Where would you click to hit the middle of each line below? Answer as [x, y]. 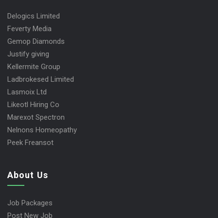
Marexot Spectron [36, 117]
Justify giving [28, 54]
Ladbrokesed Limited [41, 79]
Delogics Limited [34, 16]
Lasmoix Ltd [27, 92]
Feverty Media [29, 28]
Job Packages [30, 203]
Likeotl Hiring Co [33, 104]
